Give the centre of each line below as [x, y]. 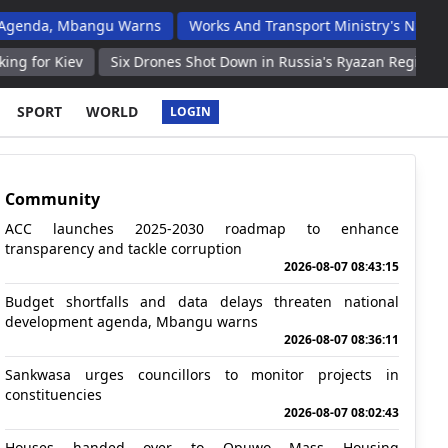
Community [52, 199]
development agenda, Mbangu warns [131, 321]
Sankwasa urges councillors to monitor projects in [202, 374]
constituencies [53, 394]
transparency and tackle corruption [123, 248]
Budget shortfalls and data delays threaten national [202, 301]
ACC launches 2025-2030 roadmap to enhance [202, 228]
